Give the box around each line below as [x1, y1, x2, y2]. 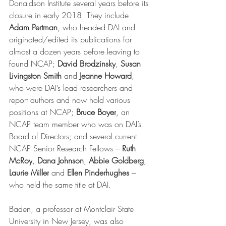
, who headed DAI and [58, 21, 138, 33]
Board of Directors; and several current [9, 130, 139, 142]
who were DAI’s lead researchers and [9, 82, 135, 93]
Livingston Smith [9, 70, 62, 81]
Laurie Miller [9, 166, 49, 178]
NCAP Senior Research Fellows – [9, 142, 122, 154]
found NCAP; [9, 58, 58, 69]
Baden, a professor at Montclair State [9, 203, 136, 214]
